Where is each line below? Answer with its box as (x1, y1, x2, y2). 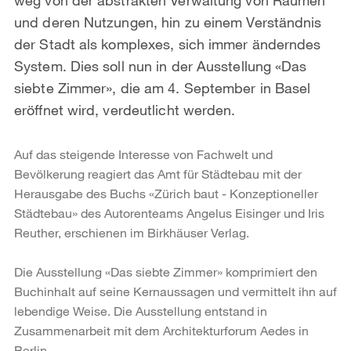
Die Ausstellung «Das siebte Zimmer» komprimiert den (14, 263, 317, 279)
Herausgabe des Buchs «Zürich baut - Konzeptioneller (14, 185, 318, 201)
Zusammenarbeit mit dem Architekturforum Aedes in (14, 322, 309, 338)
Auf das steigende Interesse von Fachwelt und (14, 146, 273, 161)
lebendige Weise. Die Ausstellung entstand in (14, 302, 267, 318)
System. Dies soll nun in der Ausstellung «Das (14, 56, 307, 74)
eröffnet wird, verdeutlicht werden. (14, 100, 236, 118)
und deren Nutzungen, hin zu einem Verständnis (14, 13, 322, 31)
